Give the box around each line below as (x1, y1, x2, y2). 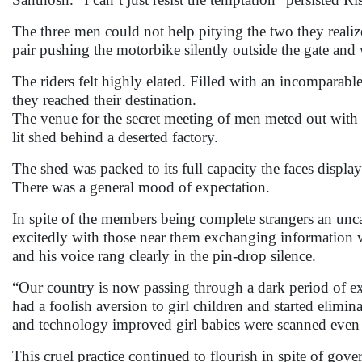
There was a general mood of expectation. (12, 179, 270, 196)
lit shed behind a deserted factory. (12, 128, 218, 145)
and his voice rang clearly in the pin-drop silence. (12, 247, 316, 264)
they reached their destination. (12, 91, 196, 108)
